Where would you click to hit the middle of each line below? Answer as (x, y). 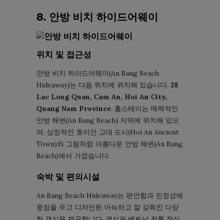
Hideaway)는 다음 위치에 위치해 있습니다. (103, 85)
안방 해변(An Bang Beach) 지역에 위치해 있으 (108, 121)
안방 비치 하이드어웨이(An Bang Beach (98, 73)
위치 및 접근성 (64, 55)
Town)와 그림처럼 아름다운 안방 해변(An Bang (110, 144)
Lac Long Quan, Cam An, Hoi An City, (102, 97)
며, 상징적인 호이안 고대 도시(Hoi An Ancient (108, 132)
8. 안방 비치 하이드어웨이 (97, 17)
